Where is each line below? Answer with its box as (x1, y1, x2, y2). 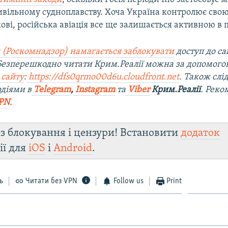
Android (53, 142, 93, 154)
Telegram (34, 84, 71, 95)
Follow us (113, 177, 144, 185)
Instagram (73, 84, 116, 95)
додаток (181, 127, 220, 138)
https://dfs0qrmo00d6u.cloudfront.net (26, 72, 180, 82)
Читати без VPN (25, 177, 78, 185)
